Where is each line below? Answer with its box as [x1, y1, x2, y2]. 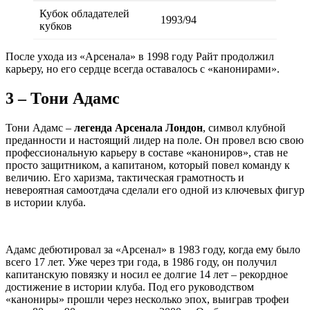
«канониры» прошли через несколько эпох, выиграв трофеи [6, 293, 289, 306]
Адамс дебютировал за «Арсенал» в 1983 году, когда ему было [6, 244, 300, 256]
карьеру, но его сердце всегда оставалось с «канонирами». [6, 63, 280, 75]
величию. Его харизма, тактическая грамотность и [6, 172, 244, 184]
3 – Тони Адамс [6, 89, 120, 108]
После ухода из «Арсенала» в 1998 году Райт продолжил [6, 51, 274, 63]
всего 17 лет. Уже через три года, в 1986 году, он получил [6, 256, 277, 268]
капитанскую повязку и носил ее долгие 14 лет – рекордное [6, 268, 288, 281]
